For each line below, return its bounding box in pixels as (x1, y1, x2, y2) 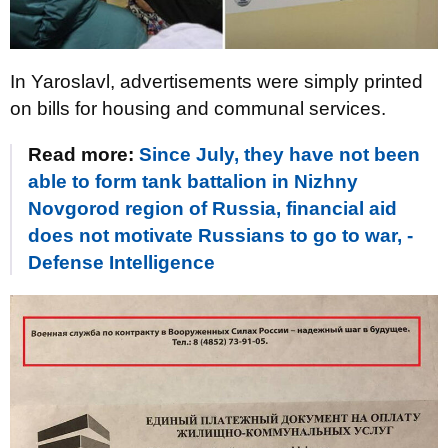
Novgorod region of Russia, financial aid (28, 197, 397, 219)
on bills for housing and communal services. (10, 97, 386, 119)
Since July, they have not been (139, 143, 420, 165)
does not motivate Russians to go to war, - (28, 224, 413, 246)
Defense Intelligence (28, 251, 215, 273)
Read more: (28, 143, 139, 165)
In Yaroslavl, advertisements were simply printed (10, 70, 423, 92)
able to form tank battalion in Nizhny (28, 170, 358, 192)
